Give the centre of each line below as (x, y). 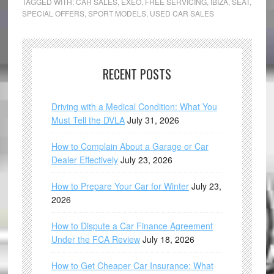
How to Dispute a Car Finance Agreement (132, 226)
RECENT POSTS (137, 74)
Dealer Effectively (84, 160)
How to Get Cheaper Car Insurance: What (132, 266)
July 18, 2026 (168, 239)
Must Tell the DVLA (88, 120)
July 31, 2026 (153, 120)
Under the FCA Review (95, 239)
